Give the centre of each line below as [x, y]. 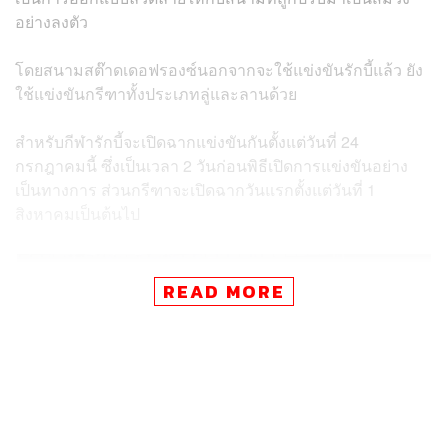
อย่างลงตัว [51, 21]
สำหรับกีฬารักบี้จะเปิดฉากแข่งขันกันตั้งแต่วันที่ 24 [187, 141]
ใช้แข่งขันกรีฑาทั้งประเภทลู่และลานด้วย [156, 93]
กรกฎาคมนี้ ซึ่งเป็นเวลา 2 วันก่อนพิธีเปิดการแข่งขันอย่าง [211, 165]
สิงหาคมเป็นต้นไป [77, 213]
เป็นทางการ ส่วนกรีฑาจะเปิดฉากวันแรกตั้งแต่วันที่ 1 [195, 189]
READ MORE [224, 291]
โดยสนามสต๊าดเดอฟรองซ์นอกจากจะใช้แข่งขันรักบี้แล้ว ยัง [219, 69]
